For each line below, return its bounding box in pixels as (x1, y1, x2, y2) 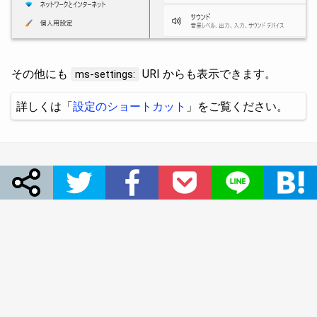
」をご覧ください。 (186, 99, 288, 113)
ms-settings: (75, 67, 135, 81)
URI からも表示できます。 (139, 67, 276, 81)
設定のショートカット (73, 99, 186, 113)
